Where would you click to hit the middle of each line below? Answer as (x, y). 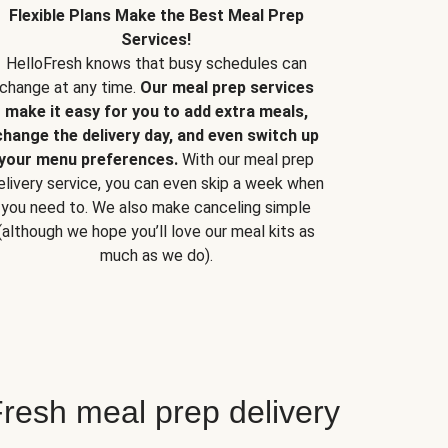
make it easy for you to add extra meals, (156, 112)
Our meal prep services (226, 88)
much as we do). (156, 256)
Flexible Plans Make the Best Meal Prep (156, 16)
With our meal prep (246, 160)
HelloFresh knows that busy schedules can (156, 64)
